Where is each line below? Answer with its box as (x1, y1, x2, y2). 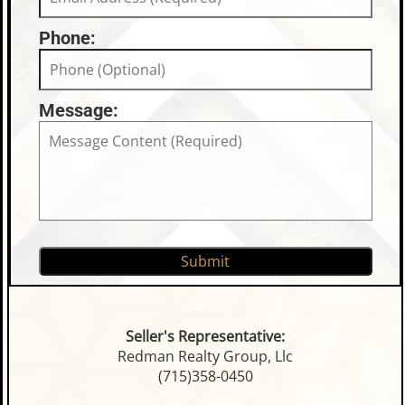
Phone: (38, 27, 96, 50)
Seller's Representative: (126, 326, 285, 347)
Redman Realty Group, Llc (118, 346, 293, 367)
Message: (38, 99, 118, 122)
